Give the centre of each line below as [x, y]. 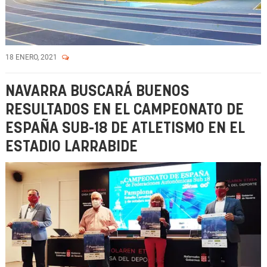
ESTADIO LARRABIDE [72, 147]
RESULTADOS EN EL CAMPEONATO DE [125, 110]
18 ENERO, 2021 [32, 57]
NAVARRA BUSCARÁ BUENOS [97, 91]
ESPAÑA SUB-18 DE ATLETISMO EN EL [125, 128]
